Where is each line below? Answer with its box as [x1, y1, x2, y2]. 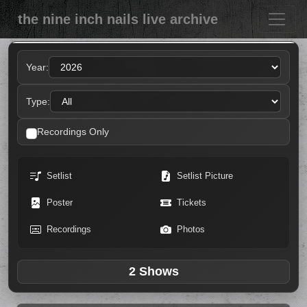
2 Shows [128, 265, 179, 278]
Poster [47, 197, 73, 208]
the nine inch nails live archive [18, 12, 218, 27]
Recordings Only [37, 126, 109, 137]
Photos [177, 224, 205, 234]
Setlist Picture [177, 171, 233, 181]
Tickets [177, 197, 206, 208]
